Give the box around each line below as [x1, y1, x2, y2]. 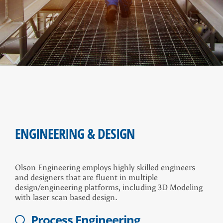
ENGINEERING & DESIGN [15, 124, 135, 143]
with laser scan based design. [15, 193, 117, 203]
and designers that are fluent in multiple [15, 173, 158, 183]
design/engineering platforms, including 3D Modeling [15, 183, 203, 193]
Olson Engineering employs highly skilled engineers [15, 163, 195, 173]
